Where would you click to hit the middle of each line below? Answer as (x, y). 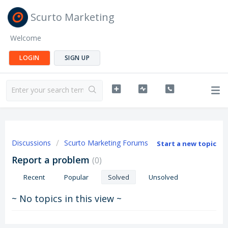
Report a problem (52, 160)
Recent (34, 177)
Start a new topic (187, 144)
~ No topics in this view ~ (67, 198)
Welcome (26, 38)
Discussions (31, 143)
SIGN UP (77, 58)
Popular (76, 177)
